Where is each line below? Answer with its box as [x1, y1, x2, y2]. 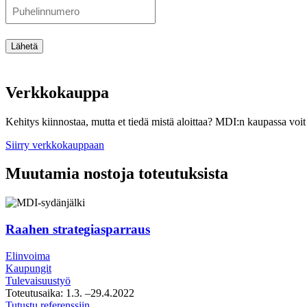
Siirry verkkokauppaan [5, 138, 104, 151]
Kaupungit [5, 262, 51, 274]
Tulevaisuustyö [5, 274, 71, 286]
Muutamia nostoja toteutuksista [5, 164, 228, 183]
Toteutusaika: [5, 286, 63, 299]
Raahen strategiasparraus [5, 222, 150, 237]
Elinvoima [5, 249, 50, 262]
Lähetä [11, 40, 38, 51]
